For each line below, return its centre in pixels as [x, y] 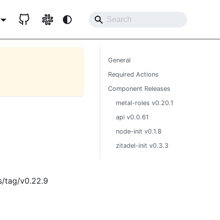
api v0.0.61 [132, 117]
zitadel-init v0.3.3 [142, 146]
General [119, 60]
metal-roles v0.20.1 [145, 103]
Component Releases [139, 89]
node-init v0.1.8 [139, 131]
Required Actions [133, 74]
